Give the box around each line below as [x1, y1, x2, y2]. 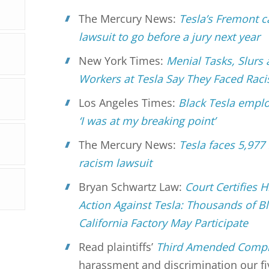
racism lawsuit [79, 156, 153, 170]
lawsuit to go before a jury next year [79, 29, 261, 44]
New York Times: [79, 53, 167, 68]
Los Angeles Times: [79, 95, 179, 110]
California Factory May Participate [79, 216, 249, 230]
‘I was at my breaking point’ [79, 113, 216, 128]
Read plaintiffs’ [79, 240, 157, 254]
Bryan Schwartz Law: [79, 180, 186, 194]
